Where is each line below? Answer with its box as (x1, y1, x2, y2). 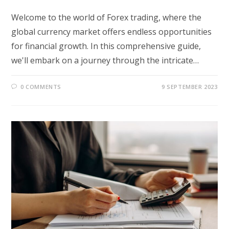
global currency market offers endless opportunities (11, 26, 212, 38)
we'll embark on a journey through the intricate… (11, 55, 199, 66)
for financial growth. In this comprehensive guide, (11, 40, 201, 52)
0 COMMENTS (20, 83, 62, 91)
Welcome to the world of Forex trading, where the (11, 12, 202, 24)
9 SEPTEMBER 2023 (161, 83, 218, 91)
